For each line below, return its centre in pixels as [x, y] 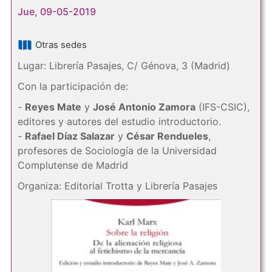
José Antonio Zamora [144, 107]
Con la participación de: [73, 86]
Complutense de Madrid [73, 165]
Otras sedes [61, 45]
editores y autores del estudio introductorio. [119, 121]
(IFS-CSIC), [222, 107]
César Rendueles [167, 136]
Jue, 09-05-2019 [56, 12]
